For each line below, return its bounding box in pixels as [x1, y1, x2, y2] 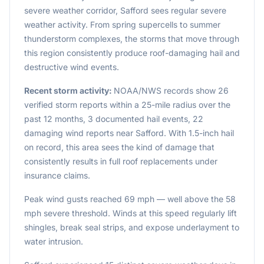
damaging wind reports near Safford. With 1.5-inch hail [24, 128, 234, 138]
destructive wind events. [24, 62, 119, 72]
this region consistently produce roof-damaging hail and [24, 48, 240, 58]
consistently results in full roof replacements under [24, 156, 217, 166]
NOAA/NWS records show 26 [114, 85, 229, 95]
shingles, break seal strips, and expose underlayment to [24, 222, 239, 232]
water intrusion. [24, 236, 83, 246]
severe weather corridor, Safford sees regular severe [24, 5, 226, 15]
